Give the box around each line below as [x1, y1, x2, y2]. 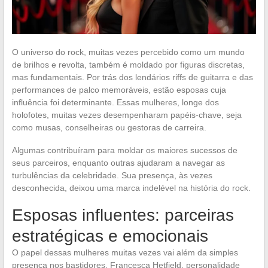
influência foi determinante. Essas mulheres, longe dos [11, 97, 219, 107]
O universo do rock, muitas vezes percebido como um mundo [11, 47, 245, 57]
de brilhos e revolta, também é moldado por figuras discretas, [11, 59, 245, 69]
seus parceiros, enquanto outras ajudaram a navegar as [11, 157, 225, 167]
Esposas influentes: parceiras [11, 205, 234, 224]
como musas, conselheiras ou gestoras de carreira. [11, 122, 206, 132]
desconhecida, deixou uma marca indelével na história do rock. [11, 182, 251, 193]
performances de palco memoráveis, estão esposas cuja [11, 84, 226, 95]
